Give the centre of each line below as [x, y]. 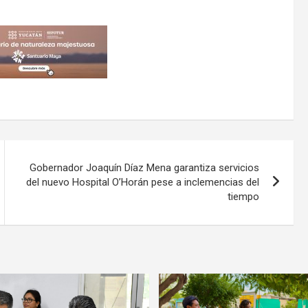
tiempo [244, 196]
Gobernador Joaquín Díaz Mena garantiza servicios [145, 167]
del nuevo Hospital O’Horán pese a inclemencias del [143, 182]
